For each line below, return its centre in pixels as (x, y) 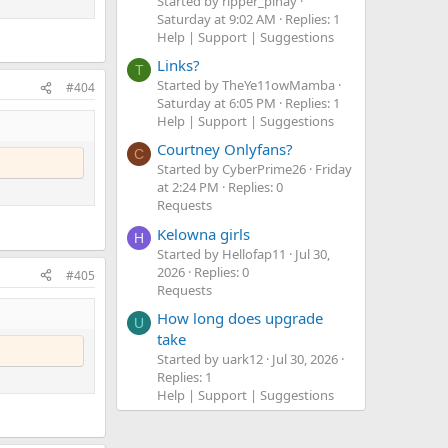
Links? (178, 64)
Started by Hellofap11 (221, 253)
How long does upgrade (240, 317)
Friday (333, 169)
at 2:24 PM (188, 187)
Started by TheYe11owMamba (246, 84)
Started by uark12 (210, 358)
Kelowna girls (203, 233)
